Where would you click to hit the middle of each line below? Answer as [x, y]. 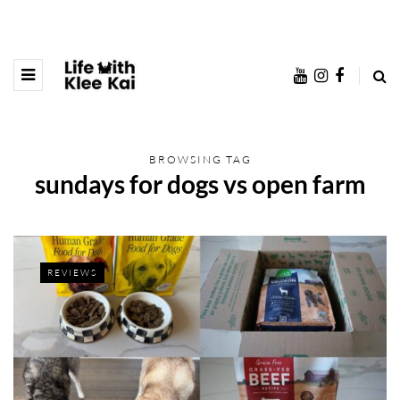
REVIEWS [72, 273]
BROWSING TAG [200, 159]
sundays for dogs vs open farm [200, 184]
